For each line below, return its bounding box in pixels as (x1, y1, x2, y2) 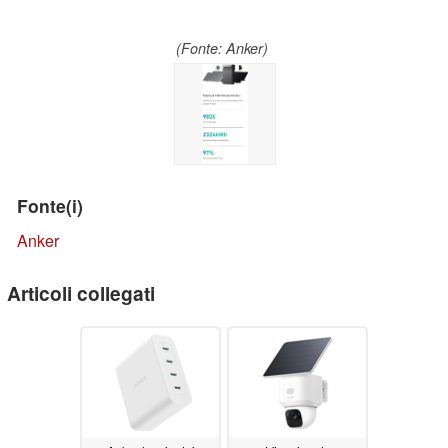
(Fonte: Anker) (175, 38, 268, 59)
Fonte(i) (17, 193, 83, 219)
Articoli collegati (7, 279, 155, 308)
